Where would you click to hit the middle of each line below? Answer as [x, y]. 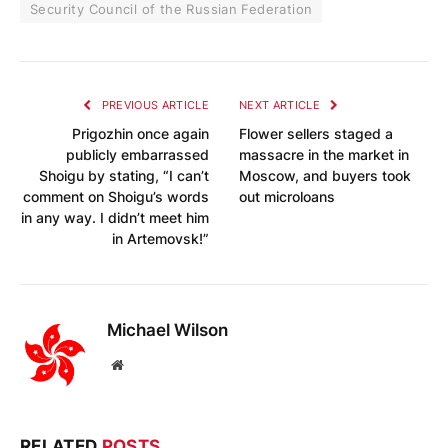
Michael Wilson [167, 329]
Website [144, 363]
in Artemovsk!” [160, 238]
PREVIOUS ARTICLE [153, 104]
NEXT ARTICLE [281, 104]
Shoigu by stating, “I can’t [124, 175]
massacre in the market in [324, 154]
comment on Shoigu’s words [116, 196]
